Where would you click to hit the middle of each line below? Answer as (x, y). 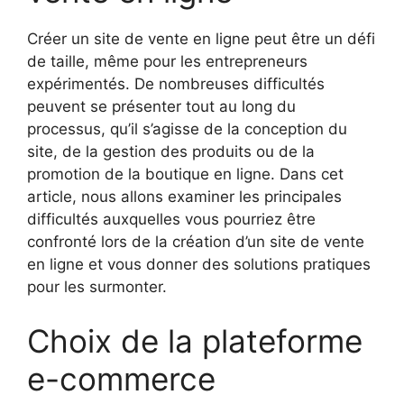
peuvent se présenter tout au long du (161, 107)
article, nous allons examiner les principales (184, 197)
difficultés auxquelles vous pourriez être (171, 220)
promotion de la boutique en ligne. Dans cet (185, 174)
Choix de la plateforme (195, 340)
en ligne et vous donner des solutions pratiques (199, 265)
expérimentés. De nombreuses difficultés (176, 84)
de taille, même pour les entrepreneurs (167, 62)
